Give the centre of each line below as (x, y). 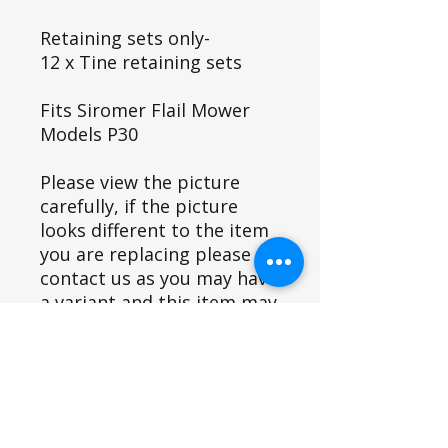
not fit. (69, 325)
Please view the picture (140, 181)
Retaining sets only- (125, 37)
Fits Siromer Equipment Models (151, 388)
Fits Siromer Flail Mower (145, 109)
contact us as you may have (158, 277)
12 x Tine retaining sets (141, 61)
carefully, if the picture (139, 205)
